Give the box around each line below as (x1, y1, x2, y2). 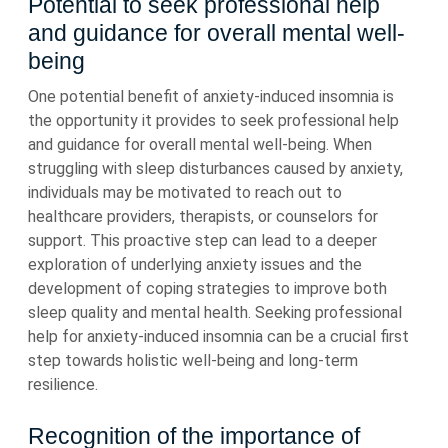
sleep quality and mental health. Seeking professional (28, 303, 402, 322)
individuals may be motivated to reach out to (28, 183, 342, 202)
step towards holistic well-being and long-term (28, 351, 358, 370)
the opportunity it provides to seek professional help (28, 111, 399, 130)
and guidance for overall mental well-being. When (28, 135, 372, 154)
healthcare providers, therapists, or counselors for (28, 207, 378, 226)
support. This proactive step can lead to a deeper (28, 231, 377, 250)
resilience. (28, 375, 98, 394)
